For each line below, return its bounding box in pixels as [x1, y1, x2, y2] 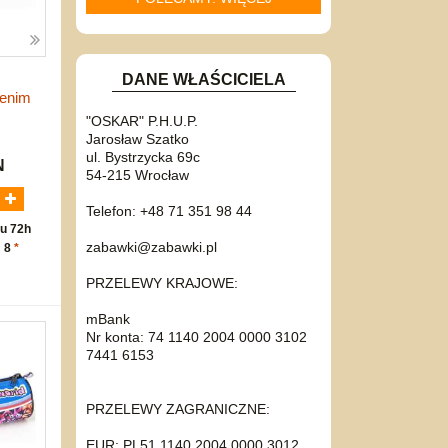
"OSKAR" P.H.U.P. [86, 112, 198, 129]
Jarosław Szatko [86, 130, 189, 147]
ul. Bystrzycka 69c [86, 148, 200, 165]
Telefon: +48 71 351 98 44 [86, 202, 252, 219]
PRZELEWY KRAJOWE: [86, 274, 238, 291]
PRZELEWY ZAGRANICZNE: [86, 400, 270, 417]
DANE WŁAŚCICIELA [121, 70, 286, 88]
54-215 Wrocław [86, 166, 189, 183]
